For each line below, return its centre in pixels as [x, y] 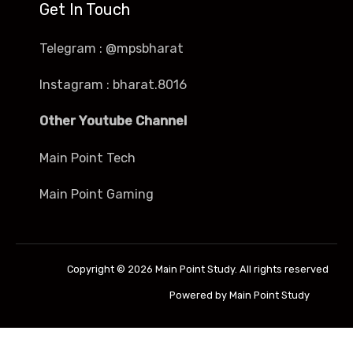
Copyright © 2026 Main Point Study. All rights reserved [198, 269]
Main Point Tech [87, 158]
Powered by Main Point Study [240, 295]
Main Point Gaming [97, 195]
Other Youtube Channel [113, 121]
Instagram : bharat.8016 [113, 84]
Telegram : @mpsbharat [111, 48]
